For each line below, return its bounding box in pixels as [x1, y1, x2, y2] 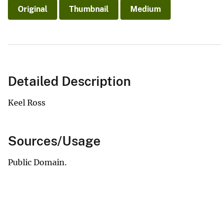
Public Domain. [8, 157, 67, 167]
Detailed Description [8, 73, 131, 89]
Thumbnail [69, 4, 109, 14]
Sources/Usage [8, 133, 101, 148]
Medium [130, 4, 161, 14]
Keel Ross [8, 97, 45, 108]
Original [18, 4, 47, 14]
